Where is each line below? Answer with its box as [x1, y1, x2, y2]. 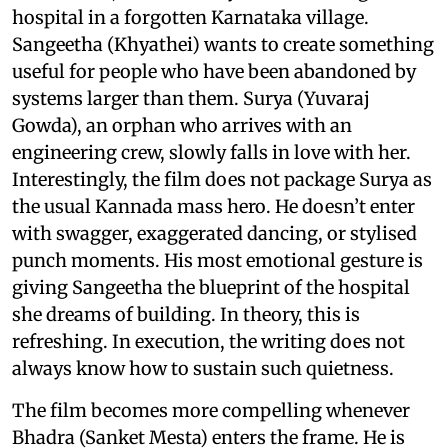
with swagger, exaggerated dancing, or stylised [12, 221, 417, 245]
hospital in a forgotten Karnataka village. [12, 5, 369, 29]
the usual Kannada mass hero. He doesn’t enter [12, 194, 415, 218]
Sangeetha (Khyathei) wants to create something [12, 32, 434, 56]
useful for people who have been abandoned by [12, 59, 416, 83]
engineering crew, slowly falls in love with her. [12, 140, 411, 164]
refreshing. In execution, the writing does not [12, 329, 405, 353]
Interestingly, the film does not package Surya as [12, 167, 432, 191]
